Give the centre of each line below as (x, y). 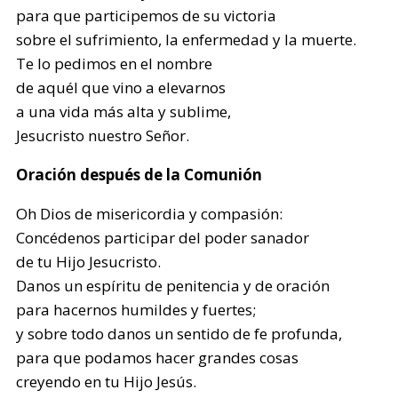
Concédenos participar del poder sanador (163, 238)
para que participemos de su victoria (147, 16)
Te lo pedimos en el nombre (115, 64)
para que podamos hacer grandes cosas (158, 358)
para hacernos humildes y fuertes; (136, 310)
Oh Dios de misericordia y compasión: (150, 214)
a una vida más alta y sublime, (124, 111)
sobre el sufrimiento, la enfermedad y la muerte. (187, 40)
